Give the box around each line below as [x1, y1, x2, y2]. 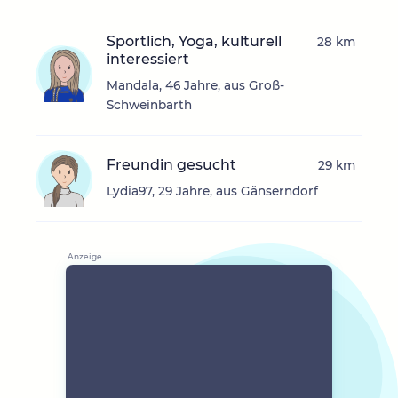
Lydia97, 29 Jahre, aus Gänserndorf [107, 184, 318, 199]
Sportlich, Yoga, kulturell [107, 33, 282, 51]
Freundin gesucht [107, 156, 236, 174]
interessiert [107, 51, 189, 68]
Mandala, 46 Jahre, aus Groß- [107, 78, 284, 93]
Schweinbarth [107, 98, 192, 113]
